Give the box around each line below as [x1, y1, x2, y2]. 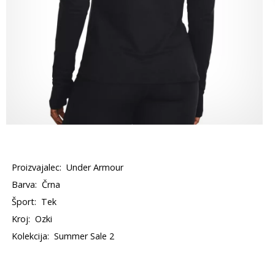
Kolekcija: [12, 230, 50, 242]
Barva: [12, 179, 37, 190]
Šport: [12, 196, 37, 207]
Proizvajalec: [12, 161, 62, 173]
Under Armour [66, 161, 124, 173]
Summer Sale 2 [54, 230, 115, 242]
